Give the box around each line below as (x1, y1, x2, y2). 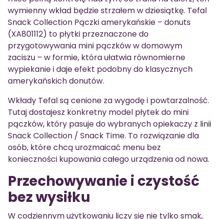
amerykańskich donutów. (8, 75, 104, 87)
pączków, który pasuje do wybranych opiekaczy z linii (8, 118, 211, 130)
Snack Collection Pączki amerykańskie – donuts (8, 17, 191, 28)
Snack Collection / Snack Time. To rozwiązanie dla (8, 130, 199, 142)
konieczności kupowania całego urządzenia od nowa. (8, 153, 209, 165)
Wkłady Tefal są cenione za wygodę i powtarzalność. (8, 95, 209, 107)
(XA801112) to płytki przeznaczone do (8, 28, 149, 40)
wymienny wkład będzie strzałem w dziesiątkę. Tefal (8, 5, 207, 17)
